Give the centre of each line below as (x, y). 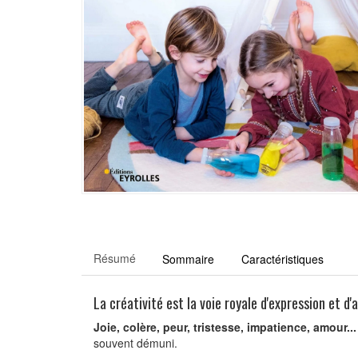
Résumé (115, 258)
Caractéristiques (282, 259)
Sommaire (188, 259)
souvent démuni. (135, 342)
